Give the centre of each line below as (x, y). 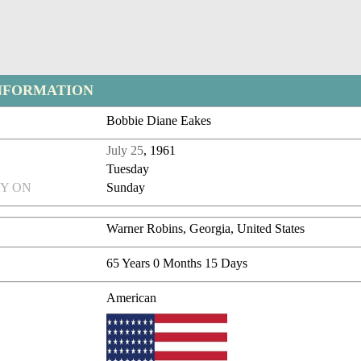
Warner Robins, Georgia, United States (206, 229)
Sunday (126, 188)
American (132, 298)
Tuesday (128, 169)
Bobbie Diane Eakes (159, 121)
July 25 (125, 151)
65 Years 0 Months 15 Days (177, 263)
